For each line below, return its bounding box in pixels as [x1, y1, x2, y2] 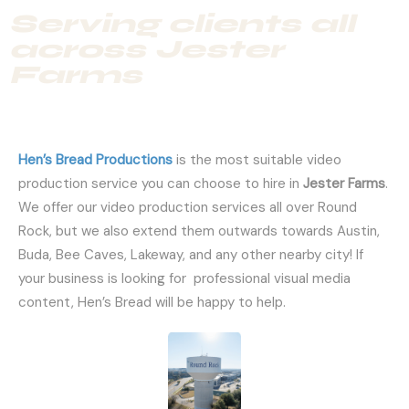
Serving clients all [9, 7, 355, 39]
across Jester [9, 33, 284, 65]
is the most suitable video [173, 150, 341, 169]
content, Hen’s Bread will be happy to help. [18, 292, 286, 311]
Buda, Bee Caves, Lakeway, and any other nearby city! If [18, 245, 363, 264]
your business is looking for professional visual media [18, 268, 351, 288]
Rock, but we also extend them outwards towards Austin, [18, 221, 380, 240]
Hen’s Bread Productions [18, 150, 173, 169]
